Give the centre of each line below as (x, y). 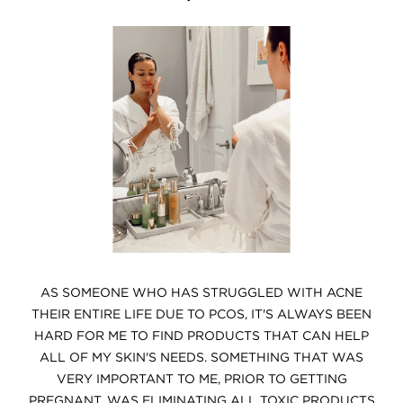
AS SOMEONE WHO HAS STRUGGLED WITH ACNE (201, 292)
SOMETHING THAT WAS (285, 357)
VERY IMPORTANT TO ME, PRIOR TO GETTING (201, 379)
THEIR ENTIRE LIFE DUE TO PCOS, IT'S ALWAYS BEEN (201, 314)
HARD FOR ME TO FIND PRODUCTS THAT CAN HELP (201, 336)
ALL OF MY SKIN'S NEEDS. (123, 357)
